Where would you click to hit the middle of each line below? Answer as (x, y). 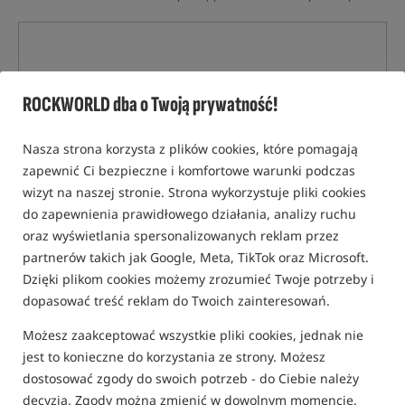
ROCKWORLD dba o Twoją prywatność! (150, 105)
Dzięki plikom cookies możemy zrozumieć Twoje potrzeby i (198, 279)
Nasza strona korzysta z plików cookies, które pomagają (190, 149)
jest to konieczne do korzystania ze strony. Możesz (174, 357)
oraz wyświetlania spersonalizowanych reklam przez (181, 236)
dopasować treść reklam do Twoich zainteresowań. (178, 301)
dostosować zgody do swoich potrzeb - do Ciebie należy (191, 379)
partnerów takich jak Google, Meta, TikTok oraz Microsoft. (196, 258)
